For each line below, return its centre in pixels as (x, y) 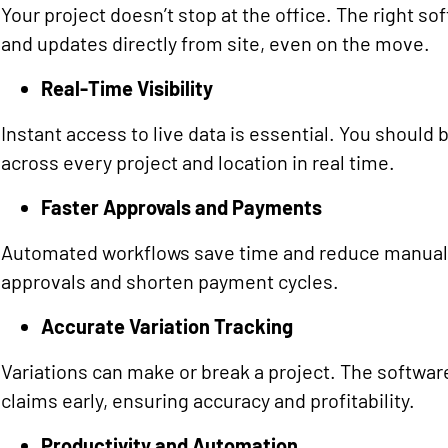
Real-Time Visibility (127, 88)
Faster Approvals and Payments (182, 207)
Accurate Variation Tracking (167, 326)
